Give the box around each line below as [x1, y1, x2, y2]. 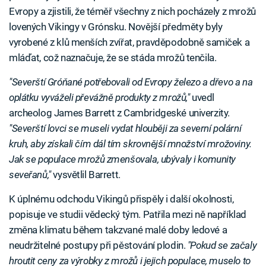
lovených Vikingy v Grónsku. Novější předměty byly [9, 21, 223, 33]
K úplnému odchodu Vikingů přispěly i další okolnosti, [9, 193, 234, 205]
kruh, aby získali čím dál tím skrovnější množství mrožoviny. [9, 138, 252, 150]
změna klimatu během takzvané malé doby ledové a [9, 224, 227, 236]
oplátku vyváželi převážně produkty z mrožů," [9, 91, 192, 103]
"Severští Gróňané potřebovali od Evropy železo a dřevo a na [9, 76, 253, 88]
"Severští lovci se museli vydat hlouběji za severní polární [9, 122, 242, 134]
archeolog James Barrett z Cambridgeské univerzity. [9, 107, 230, 119]
